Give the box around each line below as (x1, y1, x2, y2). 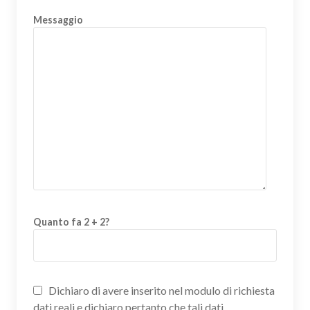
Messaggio (33, 13, 83, 26)
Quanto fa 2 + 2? (33, 215, 109, 228)
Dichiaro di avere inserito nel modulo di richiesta (46, 283, 275, 297)
